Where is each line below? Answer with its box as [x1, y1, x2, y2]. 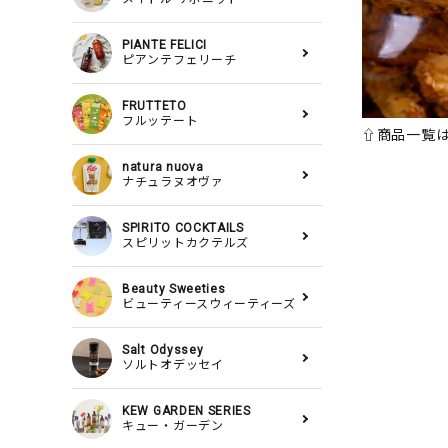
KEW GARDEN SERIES [122, 404, 251, 419]
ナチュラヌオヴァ [122, 175, 224, 190]
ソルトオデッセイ [122, 358, 224, 373]
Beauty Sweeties [122, 282, 226, 297]
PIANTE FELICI [122, 38, 208, 53]
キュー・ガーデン [122, 419, 224, 434]
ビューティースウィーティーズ [122, 297, 296, 312]
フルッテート [122, 114, 199, 129]
